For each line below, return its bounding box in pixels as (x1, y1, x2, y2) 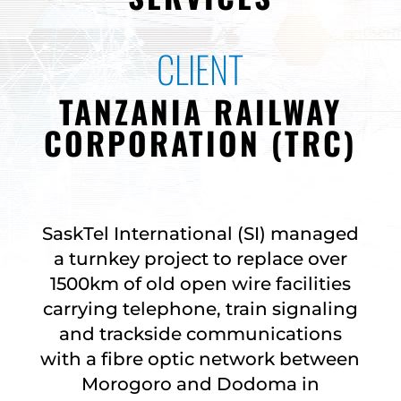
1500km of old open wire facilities (49, 273, 351, 294)
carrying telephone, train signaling (42, 298, 358, 320)
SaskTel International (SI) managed (41, 223, 359, 244)
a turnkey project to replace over (53, 248, 347, 269)
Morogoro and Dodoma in (81, 373, 320, 395)
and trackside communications (58, 323, 342, 345)
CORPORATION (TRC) (44, 119, 357, 166)
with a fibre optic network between (40, 348, 361, 370)
